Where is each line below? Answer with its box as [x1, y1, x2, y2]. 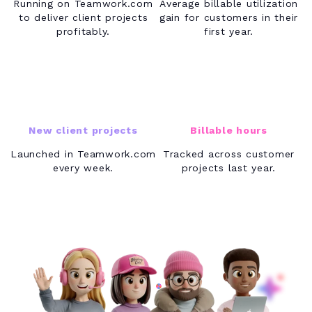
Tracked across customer [162, 148, 295, 159]
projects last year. [181, 162, 276, 173]
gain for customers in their [159, 11, 299, 23]
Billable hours [190, 124, 267, 136]
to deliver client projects [18, 11, 148, 23]
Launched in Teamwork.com [10, 148, 156, 159]
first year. [203, 25, 254, 37]
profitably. [56, 25, 111, 37]
